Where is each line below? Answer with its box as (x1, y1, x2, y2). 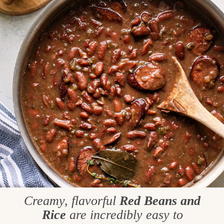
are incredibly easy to (69, 207, 183, 222)
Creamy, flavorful (24, 193, 120, 208)
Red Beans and (119, 193, 201, 208)
